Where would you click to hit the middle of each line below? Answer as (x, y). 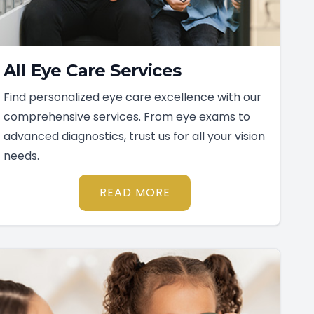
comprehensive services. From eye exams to (127, 117)
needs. (21, 156)
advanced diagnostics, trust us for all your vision (134, 137)
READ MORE (135, 193)
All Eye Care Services (93, 71)
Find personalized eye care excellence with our (132, 97)
